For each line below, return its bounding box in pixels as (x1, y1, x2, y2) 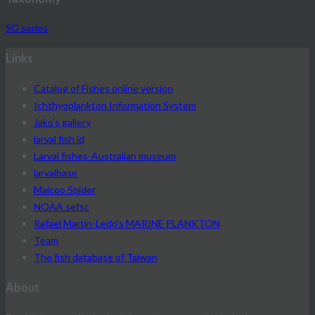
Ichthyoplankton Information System (34, 98, 196, 111)
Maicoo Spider (34, 183, 96, 195)
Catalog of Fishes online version (34, 82, 173, 94)
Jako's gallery (34, 115, 91, 128)
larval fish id (34, 132, 84, 145)
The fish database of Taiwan (34, 250, 157, 263)
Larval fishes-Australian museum (34, 149, 176, 162)
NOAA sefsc (34, 200, 89, 212)
